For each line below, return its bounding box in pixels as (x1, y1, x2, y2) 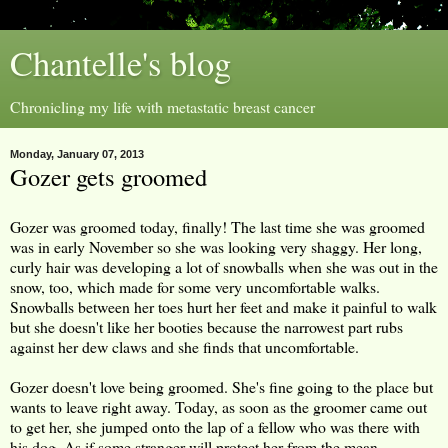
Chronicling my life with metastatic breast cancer (10, 96, 315, 117)
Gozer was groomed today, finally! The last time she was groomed (10, 215, 425, 237)
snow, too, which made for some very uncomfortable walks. (10, 275, 380, 297)
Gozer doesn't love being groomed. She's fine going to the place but (10, 375, 433, 397)
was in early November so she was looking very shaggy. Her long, (10, 235, 422, 257)
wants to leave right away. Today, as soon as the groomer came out (10, 395, 427, 417)
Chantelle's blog (10, 40, 231, 86)
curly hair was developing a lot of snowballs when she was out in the (10, 255, 438, 277)
